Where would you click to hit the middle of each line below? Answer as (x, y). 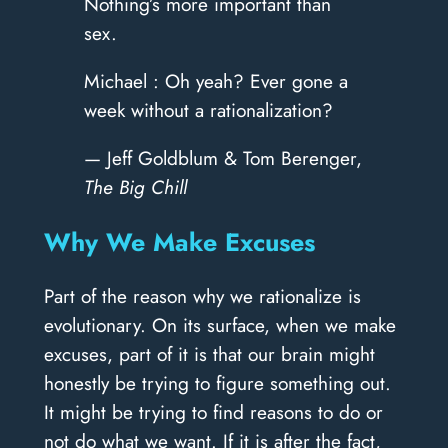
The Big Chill (135, 187)
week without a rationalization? (208, 110)
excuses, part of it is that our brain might (209, 354)
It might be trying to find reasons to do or (213, 412)
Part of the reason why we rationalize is (202, 296)
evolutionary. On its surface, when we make (219, 325)
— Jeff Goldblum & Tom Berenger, (222, 158)
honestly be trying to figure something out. (217, 383)
